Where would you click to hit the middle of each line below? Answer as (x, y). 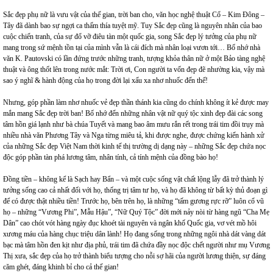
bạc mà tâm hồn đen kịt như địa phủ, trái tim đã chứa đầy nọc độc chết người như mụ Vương (136, 245)
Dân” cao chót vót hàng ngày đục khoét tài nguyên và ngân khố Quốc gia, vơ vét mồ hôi (130, 223)
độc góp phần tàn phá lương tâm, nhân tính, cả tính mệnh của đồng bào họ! (111, 157)
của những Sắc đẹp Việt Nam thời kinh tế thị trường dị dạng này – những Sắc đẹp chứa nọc (134, 146)
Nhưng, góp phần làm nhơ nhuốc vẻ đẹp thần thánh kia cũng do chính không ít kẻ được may (136, 102)
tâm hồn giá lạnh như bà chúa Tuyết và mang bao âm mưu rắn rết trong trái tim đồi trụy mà (133, 124)
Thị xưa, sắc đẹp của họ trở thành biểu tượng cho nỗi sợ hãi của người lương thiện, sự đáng (134, 256)
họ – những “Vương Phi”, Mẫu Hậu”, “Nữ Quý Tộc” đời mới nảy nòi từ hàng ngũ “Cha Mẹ (136, 212)
